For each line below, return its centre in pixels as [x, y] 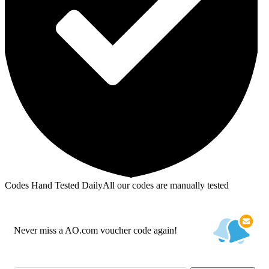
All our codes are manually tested [166, 185]
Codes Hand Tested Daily [54, 185]
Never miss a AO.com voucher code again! [95, 230]
